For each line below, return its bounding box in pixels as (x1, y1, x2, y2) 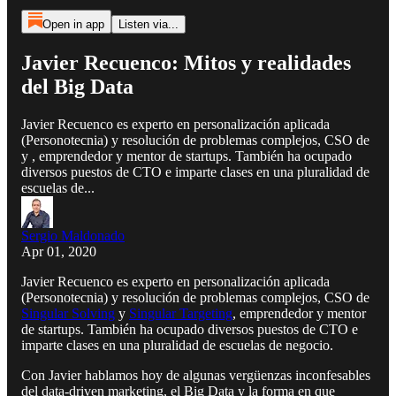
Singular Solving (21, 305, 115, 321)
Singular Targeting (129, 305, 232, 321)
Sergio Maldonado (21, 227, 125, 243)
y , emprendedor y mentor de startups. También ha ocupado (21, 148, 352, 164)
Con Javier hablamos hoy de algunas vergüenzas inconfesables (21, 367, 370, 383)
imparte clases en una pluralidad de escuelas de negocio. (21, 337, 333, 353)
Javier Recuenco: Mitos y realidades (21, 50, 351, 74)
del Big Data (21, 74, 133, 98)
